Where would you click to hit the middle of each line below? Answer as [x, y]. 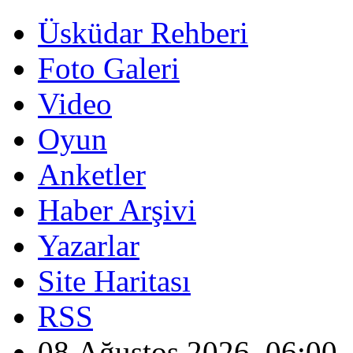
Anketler [92, 175]
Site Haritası [114, 281]
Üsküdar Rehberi [143, 33]
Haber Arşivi [117, 210]
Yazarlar [89, 245]
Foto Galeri [109, 68]
